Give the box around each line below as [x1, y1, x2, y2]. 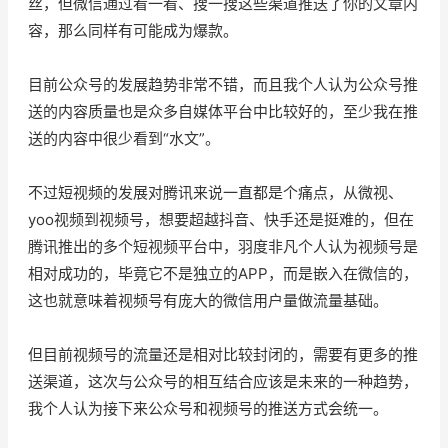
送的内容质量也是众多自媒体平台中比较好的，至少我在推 [28, 101, 418, 121]
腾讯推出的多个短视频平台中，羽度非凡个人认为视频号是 [28, 236, 418, 256]
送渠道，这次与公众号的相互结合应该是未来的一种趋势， [28, 371, 418, 391]
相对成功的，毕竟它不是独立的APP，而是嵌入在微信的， [28, 263, 418, 283]
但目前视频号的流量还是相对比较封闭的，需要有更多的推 [28, 344, 418, 364]
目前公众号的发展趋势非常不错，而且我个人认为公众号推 [28, 74, 418, 94]
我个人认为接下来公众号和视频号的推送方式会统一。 [28, 398, 388, 418]
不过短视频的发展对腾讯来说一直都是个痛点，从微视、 [28, 182, 403, 202]
